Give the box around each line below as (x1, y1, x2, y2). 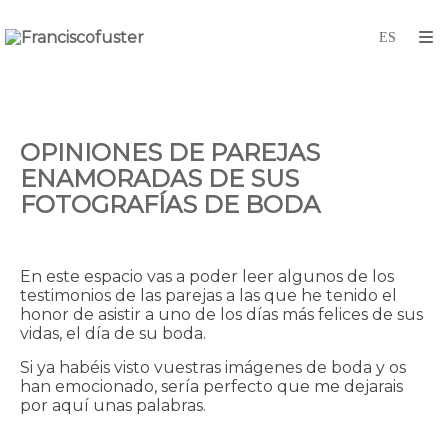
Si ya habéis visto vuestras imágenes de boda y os (20, 358, 406, 377)
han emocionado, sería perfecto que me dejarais (20, 377, 403, 396)
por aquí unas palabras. (20, 396, 206, 415)
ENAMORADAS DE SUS (20, 164, 299, 193)
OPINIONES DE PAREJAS (20, 138, 320, 167)
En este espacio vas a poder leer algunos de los (20, 267, 394, 286)
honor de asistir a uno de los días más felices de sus (20, 305, 423, 324)
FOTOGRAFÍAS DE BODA (20, 190, 320, 219)
